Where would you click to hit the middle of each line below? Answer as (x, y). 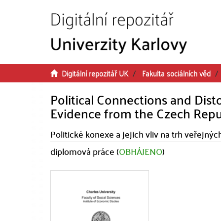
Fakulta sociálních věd (176, 73)
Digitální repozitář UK (95, 73)
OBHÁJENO (141, 151)
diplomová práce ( (85, 151)
